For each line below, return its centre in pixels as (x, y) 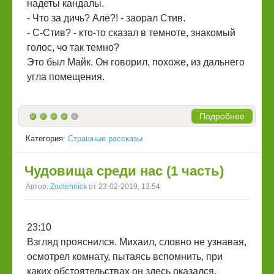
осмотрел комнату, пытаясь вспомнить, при (125, 256)
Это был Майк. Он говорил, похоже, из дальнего (136, 62)
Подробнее (222, 116)
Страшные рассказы (105, 138)
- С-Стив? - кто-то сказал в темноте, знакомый (131, 32)
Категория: (47, 138)
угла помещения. (66, 76)
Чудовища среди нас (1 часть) (124, 171)
